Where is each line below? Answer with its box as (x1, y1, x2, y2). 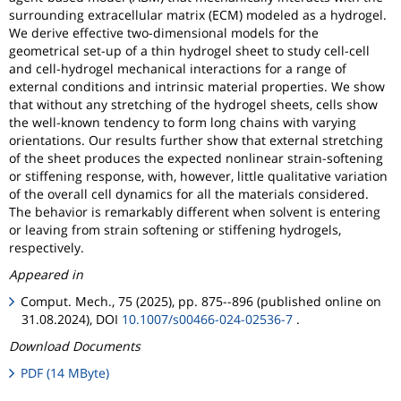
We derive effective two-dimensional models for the (9, 23, 319, 41)
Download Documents (9, 337, 141, 354)
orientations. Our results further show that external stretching (9, 131, 383, 149)
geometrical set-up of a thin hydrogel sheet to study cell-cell (9, 41, 370, 59)
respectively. (9, 238, 84, 256)
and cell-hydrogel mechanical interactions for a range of (9, 59, 346, 77)
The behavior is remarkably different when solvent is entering (9, 202, 380, 220)
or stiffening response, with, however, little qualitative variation (9, 166, 388, 184)
